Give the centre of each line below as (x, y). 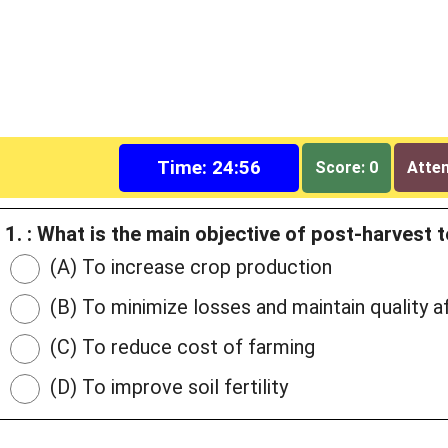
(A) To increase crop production (188, 267)
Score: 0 (347, 167)
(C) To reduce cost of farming (180, 347)
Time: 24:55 (209, 167)
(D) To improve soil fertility (166, 387)
